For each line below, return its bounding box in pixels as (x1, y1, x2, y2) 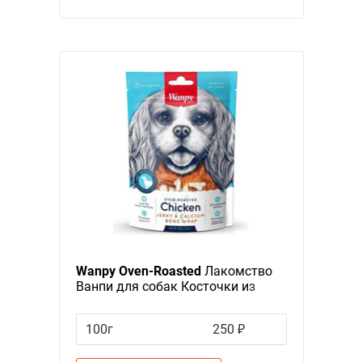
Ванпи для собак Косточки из (75, 279, 255, 295)
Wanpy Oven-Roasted (75, 263, 201, 280)
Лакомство (200, 263, 272, 280)
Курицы (75, 294, 122, 310)
